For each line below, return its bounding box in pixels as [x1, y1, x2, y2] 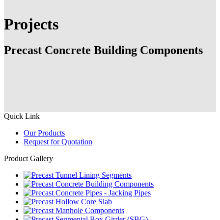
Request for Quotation [24, 137, 92, 146]
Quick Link [4, 112, 40, 120]
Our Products [24, 129, 65, 137]
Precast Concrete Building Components [4, 44, 203, 57]
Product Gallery [4, 154, 53, 163]
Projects [4, 15, 58, 33]
